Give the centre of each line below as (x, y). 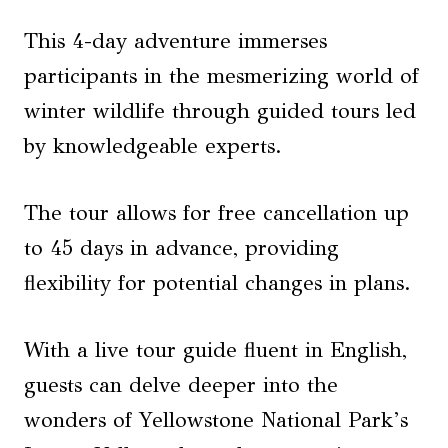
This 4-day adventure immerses (175, 41)
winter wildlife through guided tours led (220, 111)
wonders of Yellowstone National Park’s (216, 420)
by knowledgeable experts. (153, 146)
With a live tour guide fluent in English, (215, 350)
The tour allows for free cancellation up (216, 213)
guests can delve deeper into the (181, 385)
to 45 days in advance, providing (181, 248)
